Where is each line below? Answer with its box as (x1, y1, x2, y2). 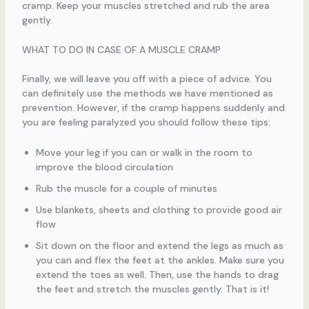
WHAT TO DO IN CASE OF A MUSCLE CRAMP (21, 43, 221, 57)
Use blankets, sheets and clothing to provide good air (35, 203, 282, 216)
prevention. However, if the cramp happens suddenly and (21, 101, 285, 114)
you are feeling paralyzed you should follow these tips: (21, 116, 270, 129)
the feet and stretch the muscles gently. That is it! (35, 282, 269, 295)
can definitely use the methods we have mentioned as (21, 87, 273, 100)
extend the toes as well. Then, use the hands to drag (35, 268, 279, 281)
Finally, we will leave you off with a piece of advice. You (21, 72, 272, 86)
